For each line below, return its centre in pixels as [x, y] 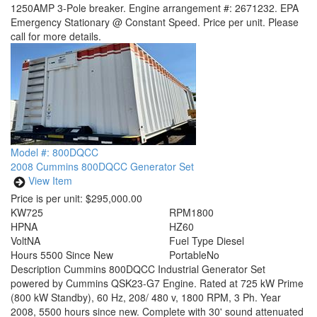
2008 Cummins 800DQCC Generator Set [102, 166]
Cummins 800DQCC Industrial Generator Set [165, 269]
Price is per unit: [47, 198]
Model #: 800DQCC [54, 152]
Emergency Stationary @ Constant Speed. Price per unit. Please [155, 22]
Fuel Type [191, 241]
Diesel [230, 241]
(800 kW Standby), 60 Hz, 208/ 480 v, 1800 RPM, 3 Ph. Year [146, 297]
